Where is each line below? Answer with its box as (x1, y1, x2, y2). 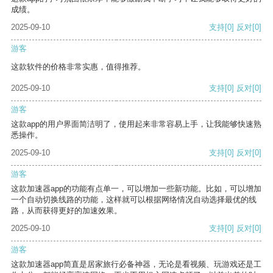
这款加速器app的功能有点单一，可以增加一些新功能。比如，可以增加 (11, 184, 261, 194)
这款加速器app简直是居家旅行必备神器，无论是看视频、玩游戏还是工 (11, 260, 261, 269)
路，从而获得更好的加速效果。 (11, 206, 122, 216)
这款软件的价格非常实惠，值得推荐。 (11, 62, 146, 72)
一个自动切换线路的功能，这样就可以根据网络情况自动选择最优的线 (11, 195, 257, 205)
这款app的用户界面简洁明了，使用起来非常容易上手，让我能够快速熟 (11, 119, 261, 129)
